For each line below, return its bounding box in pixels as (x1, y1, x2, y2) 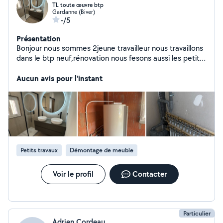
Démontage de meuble (70, 146, 133, 154)
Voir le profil (52, 169, 94, 179)
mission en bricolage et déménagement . (16, 63, 154, 73)
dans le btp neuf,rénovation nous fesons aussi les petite (16, 53, 204, 63)
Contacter (132, 169, 167, 179)
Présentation (16, 33, 61, 44)
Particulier (183, 209, 211, 218)
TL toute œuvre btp (52, 1, 104, 9)
